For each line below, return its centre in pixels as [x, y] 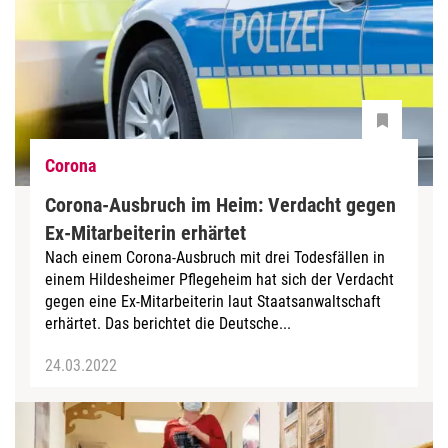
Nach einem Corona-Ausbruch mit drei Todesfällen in [215, 257]
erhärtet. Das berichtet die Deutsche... [168, 323]
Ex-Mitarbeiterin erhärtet [145, 232]
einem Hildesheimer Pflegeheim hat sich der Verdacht [219, 279]
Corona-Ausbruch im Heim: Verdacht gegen [220, 204]
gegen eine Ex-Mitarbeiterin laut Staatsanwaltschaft [213, 301]
